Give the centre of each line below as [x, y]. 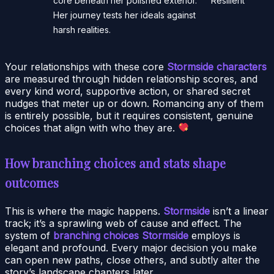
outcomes [32, 182]
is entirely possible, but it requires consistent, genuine [129, 115]
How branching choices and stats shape [115, 163]
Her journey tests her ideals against [124, 15]
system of [29, 235]
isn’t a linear [239, 211]
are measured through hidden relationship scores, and [131, 79]
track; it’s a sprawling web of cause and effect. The [123, 223]
